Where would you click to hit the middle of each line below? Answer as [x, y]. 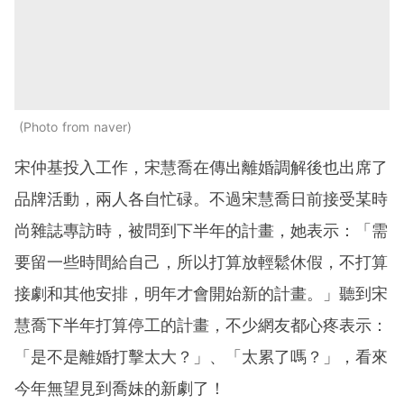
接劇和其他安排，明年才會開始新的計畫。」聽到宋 [201, 294]
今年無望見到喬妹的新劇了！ [120, 389]
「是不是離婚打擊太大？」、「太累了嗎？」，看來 [201, 357]
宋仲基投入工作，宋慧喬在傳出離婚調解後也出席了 [201, 168]
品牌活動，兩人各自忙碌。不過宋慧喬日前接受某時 [201, 199]
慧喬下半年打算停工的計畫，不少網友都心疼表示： [201, 326]
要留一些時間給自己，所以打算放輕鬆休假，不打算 [201, 262]
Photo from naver [75, 127]
